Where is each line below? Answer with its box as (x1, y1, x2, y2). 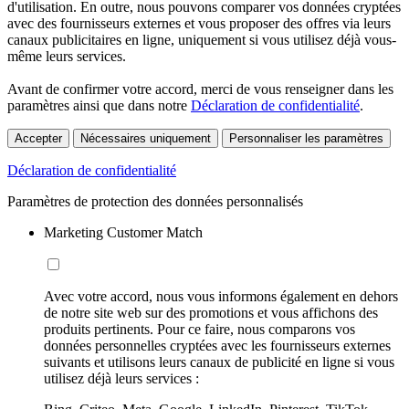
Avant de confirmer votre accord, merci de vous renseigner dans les (7, 80, 393, 97)
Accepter (15, 131, 62, 145)
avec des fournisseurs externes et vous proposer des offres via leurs (7, 15, 391, 31)
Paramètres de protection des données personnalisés (7, 193, 303, 209)
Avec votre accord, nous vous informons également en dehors (44, 288, 398, 304)
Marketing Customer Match (44, 224, 203, 240)
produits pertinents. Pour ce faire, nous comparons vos (44, 320, 355, 337)
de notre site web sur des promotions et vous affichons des (44, 304, 378, 320)
